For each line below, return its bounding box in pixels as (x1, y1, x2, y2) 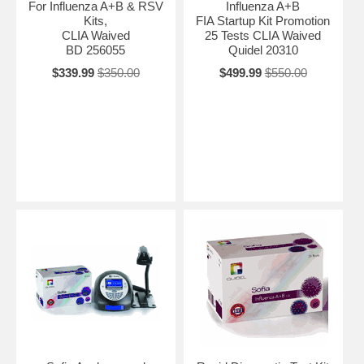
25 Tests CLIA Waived (205, 28, 322, 42)
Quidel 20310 (227, 42, 298, 57)
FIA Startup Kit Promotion (196, 13, 331, 28)
